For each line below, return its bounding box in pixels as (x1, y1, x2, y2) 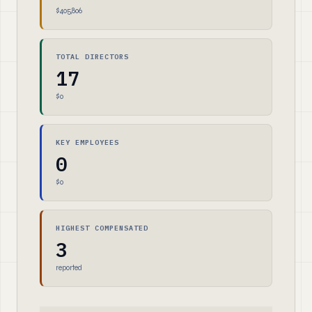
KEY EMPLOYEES (56, 138, 119, 147)
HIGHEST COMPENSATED (56, 224, 148, 233)
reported (56, 263, 82, 272)
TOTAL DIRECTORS (56, 52, 129, 61)
